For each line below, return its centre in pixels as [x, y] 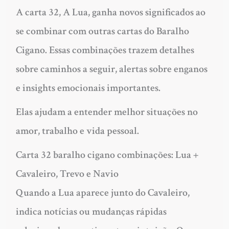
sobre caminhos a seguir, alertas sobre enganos [111, 69]
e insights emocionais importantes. [88, 88]
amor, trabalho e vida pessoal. [77, 131]
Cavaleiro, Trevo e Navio [67, 174]
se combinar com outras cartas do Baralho [102, 31]
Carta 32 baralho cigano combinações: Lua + [107, 155]
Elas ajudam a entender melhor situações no [107, 112]
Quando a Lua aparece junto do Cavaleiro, [102, 193]
